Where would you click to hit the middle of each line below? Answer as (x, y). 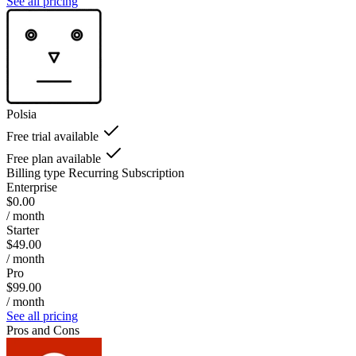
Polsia (21, 114)
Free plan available (54, 158)
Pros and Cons (43, 330)
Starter (23, 230)
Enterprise (32, 187)
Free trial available (52, 136)
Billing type (36, 172)
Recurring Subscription (126, 172)
